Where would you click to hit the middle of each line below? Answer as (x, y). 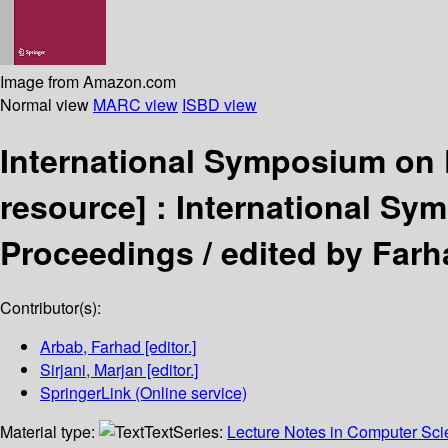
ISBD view (219, 104)
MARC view (135, 104)
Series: (200, 432)
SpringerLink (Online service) (143, 393)
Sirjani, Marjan (91, 370)
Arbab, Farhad (90, 347)
